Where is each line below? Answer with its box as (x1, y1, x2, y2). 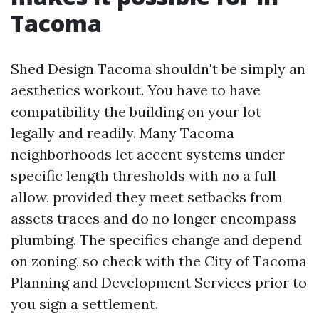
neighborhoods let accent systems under (11, 145, 285, 163)
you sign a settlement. (11, 295, 158, 313)
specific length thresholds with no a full (11, 167, 276, 184)
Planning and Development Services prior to (11, 273, 307, 291)
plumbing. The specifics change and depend (11, 231, 302, 249)
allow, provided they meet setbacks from (11, 188, 283, 206)
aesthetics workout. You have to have (11, 81, 261, 99)
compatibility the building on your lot (11, 103, 261, 120)
